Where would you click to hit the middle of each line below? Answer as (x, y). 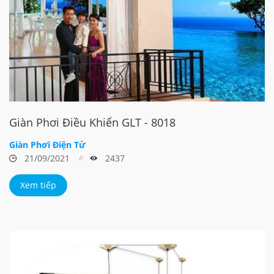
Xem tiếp (38, 185)
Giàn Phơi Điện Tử (47, 144)
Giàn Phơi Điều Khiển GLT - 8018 (92, 122)
